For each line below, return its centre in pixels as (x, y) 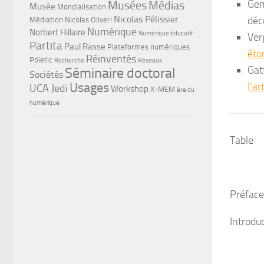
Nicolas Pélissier (146, 19)
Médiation (46, 19)
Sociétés (46, 74)
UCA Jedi (49, 88)
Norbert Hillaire (57, 32)
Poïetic (41, 60)
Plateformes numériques (148, 47)
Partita (46, 45)
